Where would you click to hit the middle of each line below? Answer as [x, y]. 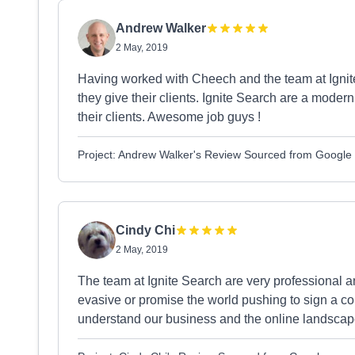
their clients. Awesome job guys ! [169, 117]
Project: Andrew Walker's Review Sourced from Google [215, 155]
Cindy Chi [145, 230]
